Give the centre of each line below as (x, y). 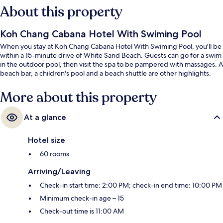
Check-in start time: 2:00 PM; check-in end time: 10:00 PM (131, 185)
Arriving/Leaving (59, 172)
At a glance (45, 117)
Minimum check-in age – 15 (82, 198)
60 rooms (55, 154)
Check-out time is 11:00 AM (82, 211)
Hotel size (47, 140)
